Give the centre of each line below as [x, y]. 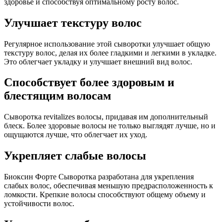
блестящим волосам [57, 96]
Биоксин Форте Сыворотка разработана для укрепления [99, 177]
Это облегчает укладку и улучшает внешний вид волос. [98, 61]
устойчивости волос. [39, 204]
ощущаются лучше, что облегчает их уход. [76, 135]
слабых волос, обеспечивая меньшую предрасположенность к [109, 186]
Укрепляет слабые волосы [75, 156]
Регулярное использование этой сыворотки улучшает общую [107, 44]
